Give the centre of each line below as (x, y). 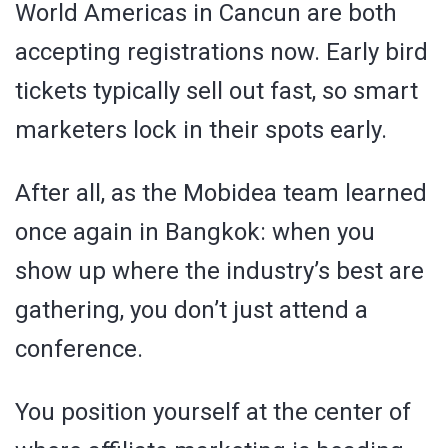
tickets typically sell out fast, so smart (216, 90)
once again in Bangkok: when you (195, 231)
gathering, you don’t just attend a (191, 309)
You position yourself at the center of (213, 411)
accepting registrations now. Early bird (221, 51)
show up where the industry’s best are (219, 270)
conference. (79, 348)
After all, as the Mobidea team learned (221, 192)
